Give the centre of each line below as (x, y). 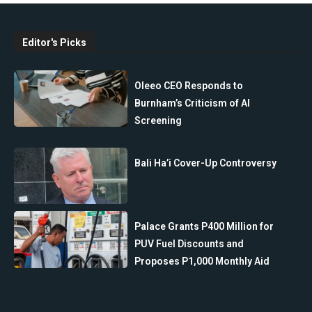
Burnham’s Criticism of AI (193, 103)
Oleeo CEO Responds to (189, 85)
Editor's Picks (54, 42)
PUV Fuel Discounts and (189, 244)
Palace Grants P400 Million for (204, 227)
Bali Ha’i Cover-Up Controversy (206, 163)
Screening (158, 120)
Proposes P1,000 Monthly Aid (202, 262)
